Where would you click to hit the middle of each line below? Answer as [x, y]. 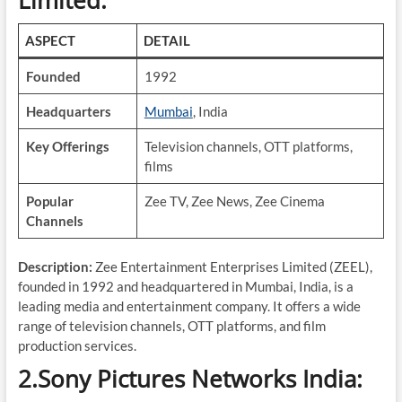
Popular [49, 201]
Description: [55, 267]
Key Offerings [67, 146]
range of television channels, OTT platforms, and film [171, 326]
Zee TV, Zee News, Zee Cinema [234, 201]
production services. [77, 345]
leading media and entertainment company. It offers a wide [189, 306]
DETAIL [167, 40]
